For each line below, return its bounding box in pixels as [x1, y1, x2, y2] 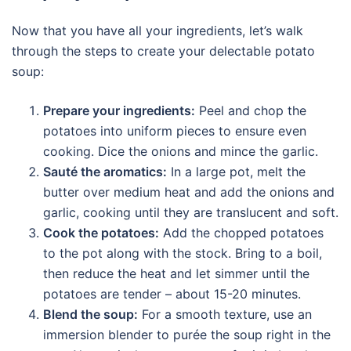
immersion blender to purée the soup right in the [43, 327, 331, 342]
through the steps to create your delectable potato [12, 43, 315, 59]
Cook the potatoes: [43, 225, 159, 241]
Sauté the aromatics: [43, 164, 167, 179]
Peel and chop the [195, 103, 306, 118]
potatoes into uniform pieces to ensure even [43, 123, 306, 139]
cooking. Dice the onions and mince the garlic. [43, 143, 318, 159]
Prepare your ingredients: [43, 103, 195, 118]
